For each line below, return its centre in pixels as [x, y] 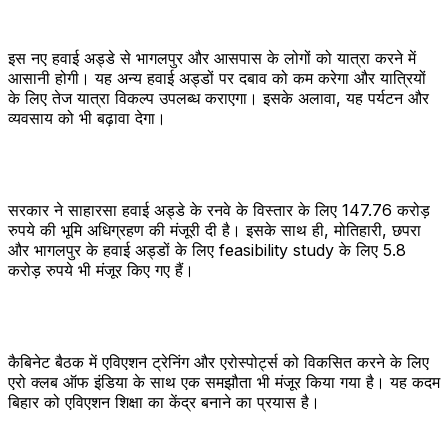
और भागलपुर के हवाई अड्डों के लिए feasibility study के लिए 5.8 [207, 249]
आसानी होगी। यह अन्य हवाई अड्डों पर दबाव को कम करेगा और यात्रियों [217, 77]
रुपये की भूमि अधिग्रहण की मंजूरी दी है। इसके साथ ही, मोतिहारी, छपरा [214, 229]
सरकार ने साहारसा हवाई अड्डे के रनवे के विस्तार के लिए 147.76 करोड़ [219, 209]
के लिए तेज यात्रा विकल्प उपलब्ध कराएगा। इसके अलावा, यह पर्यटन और [218, 97]
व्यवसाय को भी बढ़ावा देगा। [87, 117]
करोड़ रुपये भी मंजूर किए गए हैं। [101, 269]
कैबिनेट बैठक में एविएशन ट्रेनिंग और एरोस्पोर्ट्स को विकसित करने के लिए [218, 361]
